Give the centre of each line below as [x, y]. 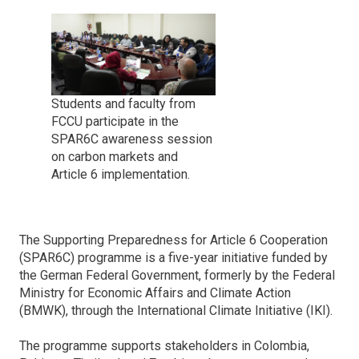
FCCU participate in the [115, 122]
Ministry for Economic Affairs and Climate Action [155, 293]
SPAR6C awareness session [132, 139]
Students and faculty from [123, 104]
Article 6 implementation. [121, 175]
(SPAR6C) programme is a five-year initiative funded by [173, 258]
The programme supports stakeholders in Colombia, [164, 346]
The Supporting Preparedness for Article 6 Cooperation [173, 240]
